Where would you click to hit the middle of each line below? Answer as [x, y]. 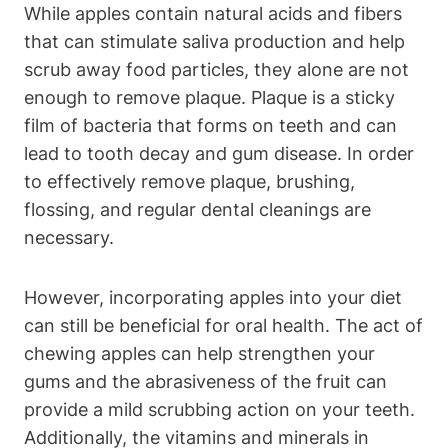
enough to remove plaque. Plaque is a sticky [209, 97]
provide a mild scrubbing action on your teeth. [219, 409]
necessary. [69, 237]
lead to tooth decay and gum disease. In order [219, 153]
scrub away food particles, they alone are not [216, 69]
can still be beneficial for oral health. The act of [223, 325]
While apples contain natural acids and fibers [213, 13]
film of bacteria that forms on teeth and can [210, 125]
